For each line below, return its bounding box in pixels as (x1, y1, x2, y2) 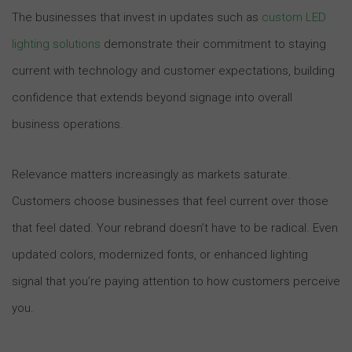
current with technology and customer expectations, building (12, 63, 335, 78)
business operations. (12, 116, 123, 131)
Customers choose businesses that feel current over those (12, 193, 328, 208)
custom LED (262, 9, 326, 24)
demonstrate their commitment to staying (101, 36, 326, 51)
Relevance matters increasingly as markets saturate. (12, 167, 291, 181)
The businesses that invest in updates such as (12, 9, 262, 24)
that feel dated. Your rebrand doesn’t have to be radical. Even (12, 220, 338, 235)
